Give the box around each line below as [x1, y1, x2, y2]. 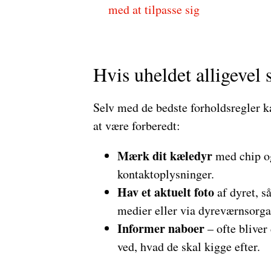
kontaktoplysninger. [117, 166, 214, 182]
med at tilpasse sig [108, 1, 200, 18]
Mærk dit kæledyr [117, 147, 212, 165]
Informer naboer [117, 220, 204, 237]
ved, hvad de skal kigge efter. [117, 238, 260, 255]
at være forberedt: [93, 117, 180, 134]
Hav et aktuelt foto [117, 183, 214, 201]
